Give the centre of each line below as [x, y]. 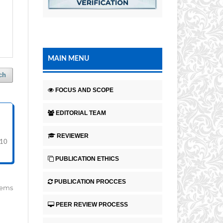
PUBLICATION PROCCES [90, 181]
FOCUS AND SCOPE [84, 90]
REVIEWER [73, 136]
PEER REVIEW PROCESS [92, 204]
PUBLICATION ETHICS [87, 159]
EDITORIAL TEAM [81, 113]
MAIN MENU [68, 59]
